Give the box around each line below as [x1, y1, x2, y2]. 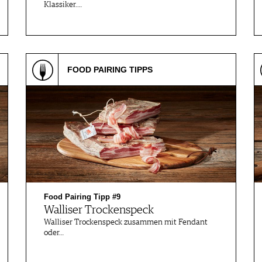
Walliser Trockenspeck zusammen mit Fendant [44, 218, 208, 226]
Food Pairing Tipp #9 [44, 192, 120, 201]
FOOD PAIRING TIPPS [67, 65, 153, 74]
